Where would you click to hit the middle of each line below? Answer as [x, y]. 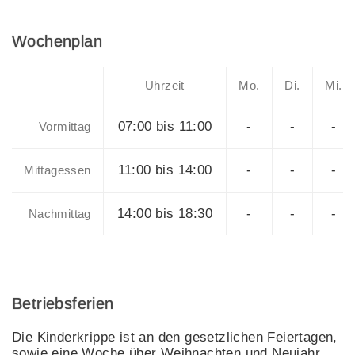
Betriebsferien [63, 304]
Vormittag [65, 127]
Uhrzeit [165, 86]
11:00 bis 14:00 [165, 170]
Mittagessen [57, 170]
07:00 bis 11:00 [165, 127]
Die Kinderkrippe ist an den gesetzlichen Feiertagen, [175, 337]
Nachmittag [59, 214]
